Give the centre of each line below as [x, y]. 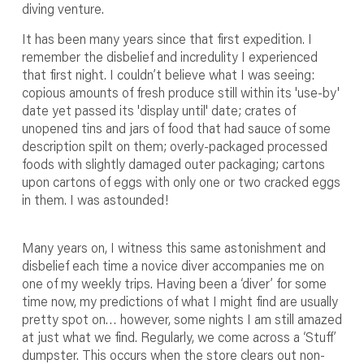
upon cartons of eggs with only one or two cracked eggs [181, 182]
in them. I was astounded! [95, 199]
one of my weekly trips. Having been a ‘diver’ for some [174, 283]
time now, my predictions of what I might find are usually [180, 301]
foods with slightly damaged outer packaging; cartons [173, 164]
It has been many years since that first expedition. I [167, 39]
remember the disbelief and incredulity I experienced [169, 56]
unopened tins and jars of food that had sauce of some [176, 128]
